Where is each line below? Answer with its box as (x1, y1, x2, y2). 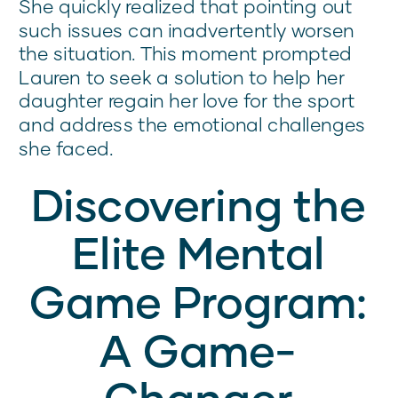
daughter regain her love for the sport (19, 89, 355, 112)
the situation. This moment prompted (19, 42, 353, 65)
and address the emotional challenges (19, 113, 366, 136)
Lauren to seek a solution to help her (19, 66, 345, 89)
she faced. (19, 136, 114, 160)
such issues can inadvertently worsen (19, 18, 355, 42)
